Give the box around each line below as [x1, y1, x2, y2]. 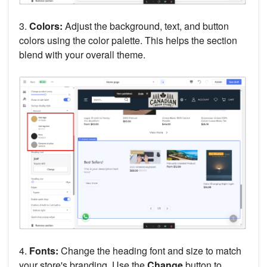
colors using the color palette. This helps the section [19, 33, 237, 48]
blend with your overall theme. [19, 48, 145, 62]
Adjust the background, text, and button [63, 19, 229, 33]
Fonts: [27, 244, 58, 258]
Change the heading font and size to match [58, 244, 241, 258]
